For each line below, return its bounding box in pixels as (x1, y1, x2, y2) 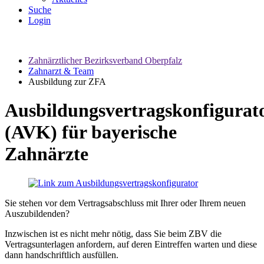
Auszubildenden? (5, 208, 70, 219)
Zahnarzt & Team (28, 66, 94, 76)
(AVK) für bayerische (5, 121, 177, 143)
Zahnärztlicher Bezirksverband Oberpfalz (28, 55, 182, 65)
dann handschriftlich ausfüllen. (5, 249, 118, 260)
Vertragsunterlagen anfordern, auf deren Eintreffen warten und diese (5, 239, 257, 249)
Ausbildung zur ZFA (28, 77, 106, 87)
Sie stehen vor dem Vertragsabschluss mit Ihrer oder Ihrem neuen (5, 197, 246, 208)
